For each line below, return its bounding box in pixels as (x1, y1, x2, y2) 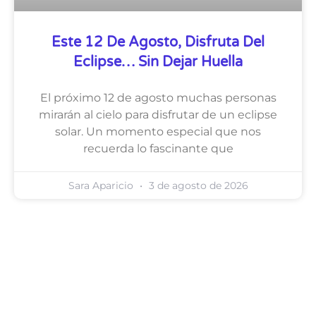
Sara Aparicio (68, 179, 136, 193)
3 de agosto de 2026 (145, 179, 248, 193)
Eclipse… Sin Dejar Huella (73, 54, 243, 71)
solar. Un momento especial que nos (55, 125, 261, 139)
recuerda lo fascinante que (83, 142, 233, 156)
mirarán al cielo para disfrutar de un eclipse (39, 108, 277, 122)
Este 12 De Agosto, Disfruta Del (51, 34, 265, 51)
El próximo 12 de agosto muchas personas (39, 91, 276, 105)
